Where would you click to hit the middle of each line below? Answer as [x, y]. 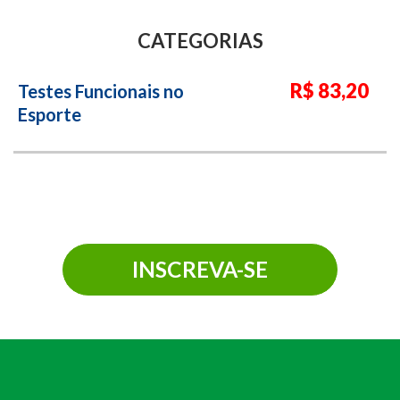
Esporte [50, 115]
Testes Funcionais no [101, 92]
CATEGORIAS [200, 41]
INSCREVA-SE [200, 269]
